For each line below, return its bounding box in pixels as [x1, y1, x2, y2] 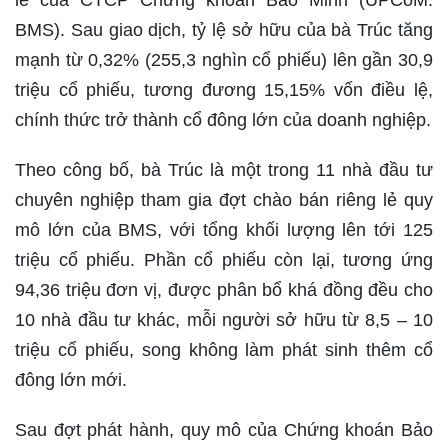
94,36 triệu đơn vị [15, 280, 158, 301]
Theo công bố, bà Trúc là [15, 160, 231, 181]
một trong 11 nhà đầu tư [231, 160, 433, 181]
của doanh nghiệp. [278, 110, 431, 131]
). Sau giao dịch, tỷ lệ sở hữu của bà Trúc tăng [54, 20, 433, 41]
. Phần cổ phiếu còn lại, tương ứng [130, 250, 434, 271]
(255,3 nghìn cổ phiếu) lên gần [139, 50, 399, 71]
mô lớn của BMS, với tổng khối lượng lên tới [15, 220, 403, 241]
